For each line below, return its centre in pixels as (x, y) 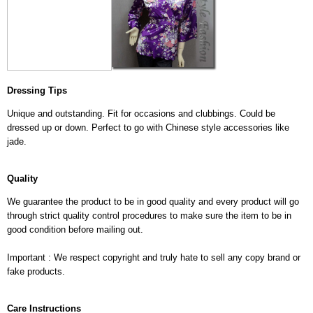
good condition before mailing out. (75, 229)
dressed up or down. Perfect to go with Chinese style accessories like (148, 127)
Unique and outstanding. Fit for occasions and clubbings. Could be (141, 113)
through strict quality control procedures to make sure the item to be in (149, 215)
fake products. (36, 271)
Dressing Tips (37, 90)
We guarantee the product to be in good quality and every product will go (153, 201)
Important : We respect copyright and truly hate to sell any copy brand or (154, 257)
